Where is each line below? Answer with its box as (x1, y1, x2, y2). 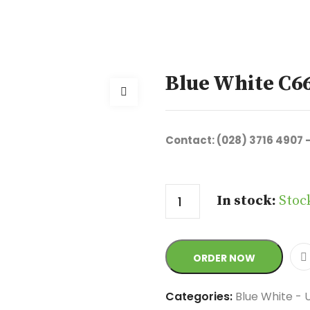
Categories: (165, 289, 235, 304)
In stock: (217, 192, 279, 210)
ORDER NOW (193, 251, 255, 265)
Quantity (165, 159, 224, 176)
